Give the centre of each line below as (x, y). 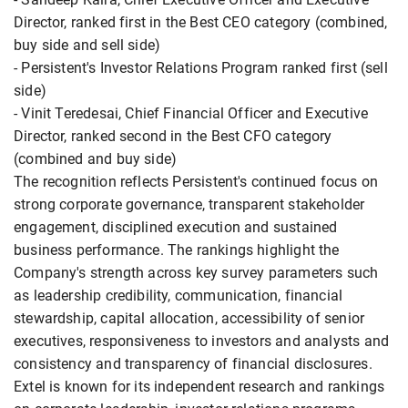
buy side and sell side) (87, 46)
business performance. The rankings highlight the (177, 250)
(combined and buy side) (96, 159)
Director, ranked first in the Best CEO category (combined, (201, 23)
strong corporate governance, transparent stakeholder (189, 205)
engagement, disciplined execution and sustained (176, 228)
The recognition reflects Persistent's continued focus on (196, 182)
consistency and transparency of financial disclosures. (193, 364)
